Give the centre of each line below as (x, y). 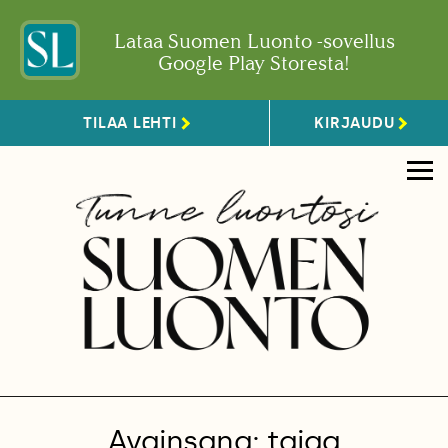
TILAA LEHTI (130, 122)
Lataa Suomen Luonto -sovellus (254, 41)
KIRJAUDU (354, 122)
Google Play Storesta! (254, 63)
